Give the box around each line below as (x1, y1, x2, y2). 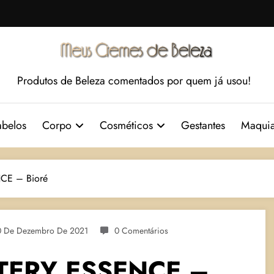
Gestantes (181, 117, 225, 133)
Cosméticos (100, 117, 153, 133)
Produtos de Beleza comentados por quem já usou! (17, 72, 251, 89)
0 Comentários (114, 224, 168, 237)
